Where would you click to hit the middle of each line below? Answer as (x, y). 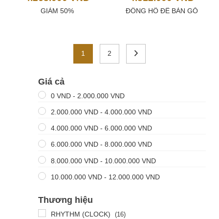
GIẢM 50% (57, 11)
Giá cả (51, 81)
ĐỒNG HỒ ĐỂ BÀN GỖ (162, 11)
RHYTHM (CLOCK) (80, 214)
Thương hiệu (65, 200)
